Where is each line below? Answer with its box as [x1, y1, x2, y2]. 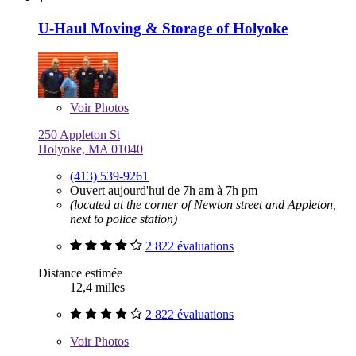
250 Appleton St [38, 128, 120, 142]
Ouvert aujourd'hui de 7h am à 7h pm [70, 184, 257, 198]
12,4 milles [70, 281, 125, 295]
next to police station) [70, 212, 177, 226]
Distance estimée [38, 266, 122, 281]
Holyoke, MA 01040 [38, 142, 143, 157]
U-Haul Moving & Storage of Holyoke [38, 20, 288, 37]
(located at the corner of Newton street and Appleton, [70, 198, 336, 212]
